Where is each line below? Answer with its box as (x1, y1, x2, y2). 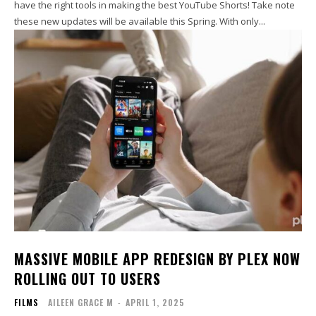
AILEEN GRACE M (48, 296, 114, 308)
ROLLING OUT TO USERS (14, 267, 161, 289)
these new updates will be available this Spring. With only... (219, 15, 265, 28)
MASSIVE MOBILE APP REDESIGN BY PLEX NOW (14, 248, 300, 269)
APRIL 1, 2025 (126, 296, 185, 308)
